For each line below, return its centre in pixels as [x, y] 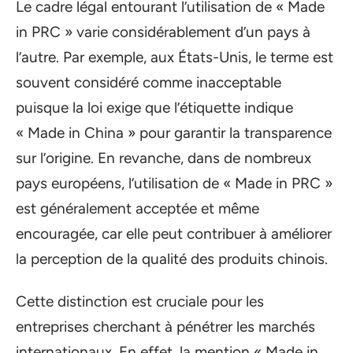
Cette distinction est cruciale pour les [140, 302]
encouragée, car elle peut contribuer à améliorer [174, 233]
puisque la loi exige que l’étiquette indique [154, 107]
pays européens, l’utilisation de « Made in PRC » [174, 183]
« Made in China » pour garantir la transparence [174, 132]
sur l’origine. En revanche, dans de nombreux [163, 158]
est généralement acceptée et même [137, 208]
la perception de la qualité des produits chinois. [172, 258]
